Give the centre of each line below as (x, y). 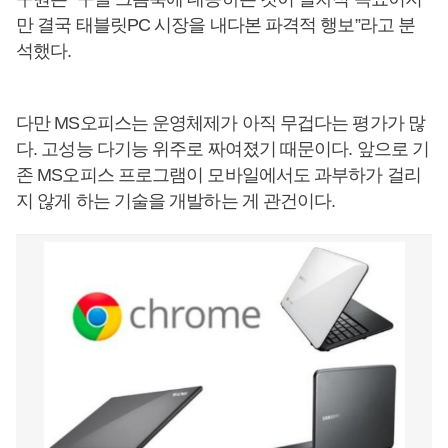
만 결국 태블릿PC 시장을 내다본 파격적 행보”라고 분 (216, 25)
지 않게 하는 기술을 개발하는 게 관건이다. (176, 201)
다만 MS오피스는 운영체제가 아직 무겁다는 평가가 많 (220, 123)
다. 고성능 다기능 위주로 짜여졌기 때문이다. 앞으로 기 (223, 149)
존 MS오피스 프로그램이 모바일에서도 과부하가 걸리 (218, 175)
